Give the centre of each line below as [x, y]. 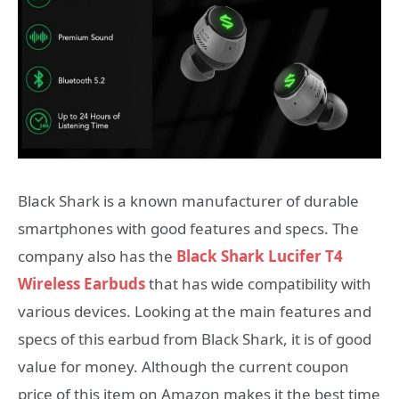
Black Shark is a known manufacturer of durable [188, 201]
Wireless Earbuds [81, 284]
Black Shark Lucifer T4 [260, 256]
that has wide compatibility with [258, 284]
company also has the [97, 256]
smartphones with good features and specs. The [188, 228]
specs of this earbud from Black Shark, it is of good [195, 339]
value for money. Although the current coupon [183, 366]
